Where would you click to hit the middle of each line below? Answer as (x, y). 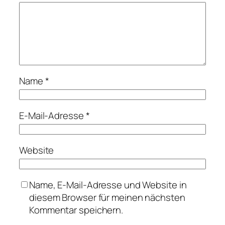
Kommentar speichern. (76, 210)
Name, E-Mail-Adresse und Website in (108, 185)
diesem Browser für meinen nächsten (107, 197)
